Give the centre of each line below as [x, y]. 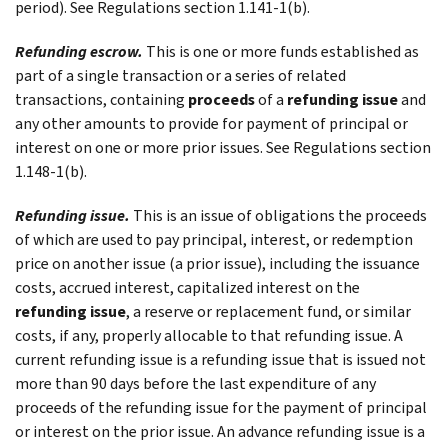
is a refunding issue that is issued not [299, 359]
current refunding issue [94, 359]
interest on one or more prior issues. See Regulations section [223, 147]
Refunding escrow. [79, 51]
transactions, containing [101, 99]
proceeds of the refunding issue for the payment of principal [221, 407]
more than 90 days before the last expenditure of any [195, 383]
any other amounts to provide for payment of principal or [211, 123]
